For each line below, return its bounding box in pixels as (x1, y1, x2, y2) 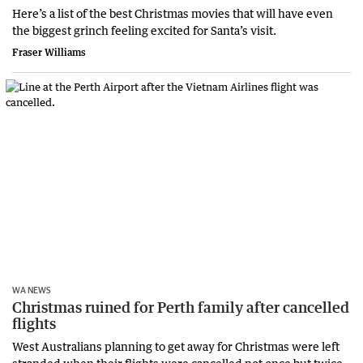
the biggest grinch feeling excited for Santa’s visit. (12, 23, 279, 38)
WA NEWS (12, 284, 51, 295)
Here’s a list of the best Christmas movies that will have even (12, 6, 333, 21)
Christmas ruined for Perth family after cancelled (12, 297, 349, 316)
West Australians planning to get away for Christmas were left (12, 338, 340, 353)
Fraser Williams (12, 46, 86, 59)
